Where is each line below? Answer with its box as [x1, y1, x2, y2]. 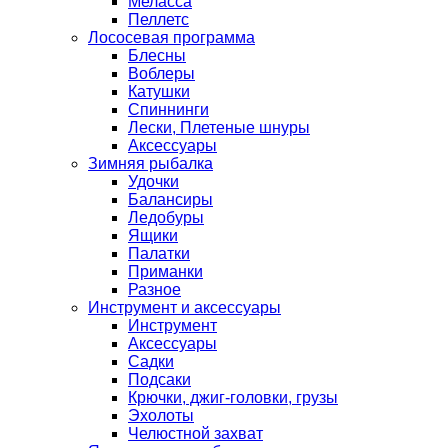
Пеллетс [128, 11, 189, 29]
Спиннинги [128, 101, 209, 119]
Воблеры [128, 65, 195, 83]
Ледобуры [128, 209, 204, 227]
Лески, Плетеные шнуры [128, 119, 310, 137]
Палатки [128, 245, 190, 263]
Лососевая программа [88, 29, 255, 47]
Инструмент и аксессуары [88, 299, 281, 317]
